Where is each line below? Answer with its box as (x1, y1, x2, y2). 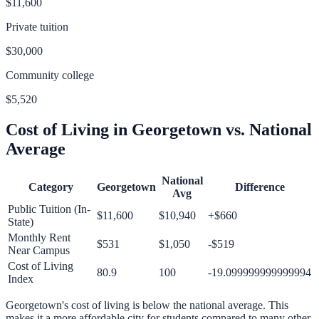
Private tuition (6, 20, 68, 33)
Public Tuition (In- (8, 203, 90, 216)
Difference (234, 181, 285, 194)
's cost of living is (62, 299, 140, 312)
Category (28, 181, 73, 194)
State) (8, 216, 33, 229)
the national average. (173, 299, 266, 312)
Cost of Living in (6, 120, 132, 139)
